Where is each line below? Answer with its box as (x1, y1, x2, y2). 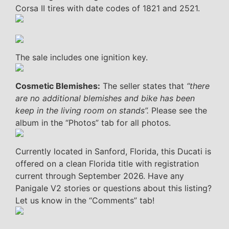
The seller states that (100, 81, 187, 91)
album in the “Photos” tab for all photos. (15, 118, 171, 128)
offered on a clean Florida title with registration (15, 158, 199, 169)
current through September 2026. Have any (15, 171, 184, 181)
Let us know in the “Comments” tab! (15, 195, 154, 206)
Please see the (149, 105, 207, 116)
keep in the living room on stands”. (15, 105, 149, 116)
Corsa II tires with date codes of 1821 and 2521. (15, 3, 200, 14)
